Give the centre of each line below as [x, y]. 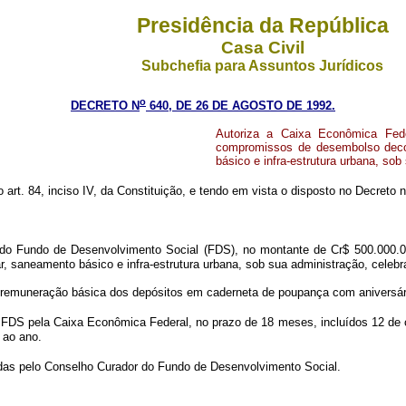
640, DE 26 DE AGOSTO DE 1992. [241, 106]
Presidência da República [262, 25]
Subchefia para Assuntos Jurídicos [262, 66]
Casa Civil [262, 48]
